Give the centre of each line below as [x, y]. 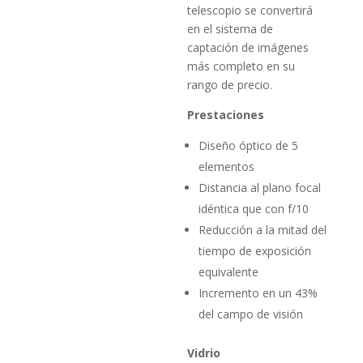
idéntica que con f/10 [254, 208]
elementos [227, 166]
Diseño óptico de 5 [249, 145]
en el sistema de [231, 28]
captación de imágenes [248, 47]
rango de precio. [230, 84]
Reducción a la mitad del [263, 229]
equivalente [229, 271]
